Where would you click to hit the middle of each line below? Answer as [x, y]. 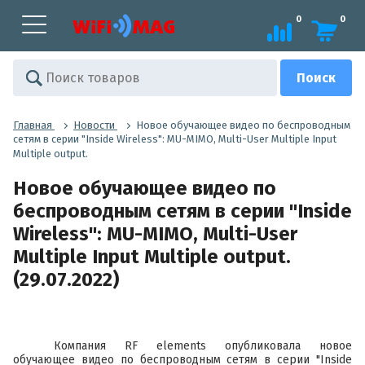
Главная [33, 125]
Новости [94, 125]
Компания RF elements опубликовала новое [203, 345]
